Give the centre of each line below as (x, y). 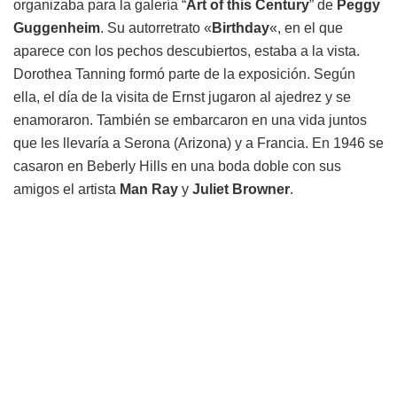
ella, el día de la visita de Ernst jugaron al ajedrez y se (182, 97)
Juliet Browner (241, 190)
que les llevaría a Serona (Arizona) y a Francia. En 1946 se (198, 144)
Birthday (241, 28)
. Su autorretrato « (156, 28)
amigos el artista (66, 190)
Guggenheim (57, 28)
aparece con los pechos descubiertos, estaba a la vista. (187, 51)
